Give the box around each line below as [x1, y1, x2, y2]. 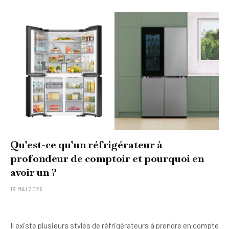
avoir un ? [10, 165, 57, 179]
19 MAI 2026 [10, 185, 43, 192]
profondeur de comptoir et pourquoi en [10, 151, 204, 165]
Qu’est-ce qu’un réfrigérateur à [10, 138, 163, 151]
